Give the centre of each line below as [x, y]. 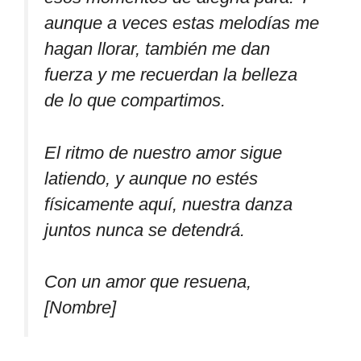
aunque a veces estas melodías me [182, 23]
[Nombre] [80, 308]
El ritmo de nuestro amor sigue [163, 152]
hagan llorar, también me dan [157, 49]
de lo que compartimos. [135, 101]
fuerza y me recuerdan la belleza [171, 75]
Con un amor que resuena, [148, 282]
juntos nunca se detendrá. [145, 230]
